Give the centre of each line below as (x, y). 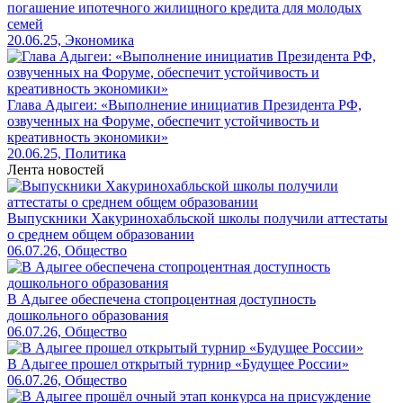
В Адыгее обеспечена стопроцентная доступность (161, 299)
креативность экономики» (88, 137)
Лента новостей (56, 169)
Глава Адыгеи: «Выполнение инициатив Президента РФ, (184, 104)
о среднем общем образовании (101, 234)
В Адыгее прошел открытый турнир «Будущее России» (178, 363)
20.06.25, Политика (67, 153)
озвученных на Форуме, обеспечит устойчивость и (163, 121)
